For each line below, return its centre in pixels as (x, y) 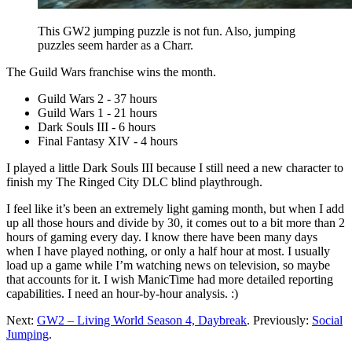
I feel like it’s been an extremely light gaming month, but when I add (175, 208)
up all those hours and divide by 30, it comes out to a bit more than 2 (176, 222)
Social (327, 320)
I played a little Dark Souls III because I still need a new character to (175, 167)
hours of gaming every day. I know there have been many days (162, 236)
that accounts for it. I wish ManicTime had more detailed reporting (170, 279)
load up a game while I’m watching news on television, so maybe (168, 265)
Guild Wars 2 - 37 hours (97, 98)
